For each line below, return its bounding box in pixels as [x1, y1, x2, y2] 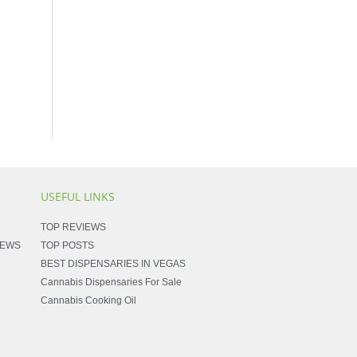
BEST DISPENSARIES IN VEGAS [41, 258, 186, 270]
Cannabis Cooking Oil [41, 295, 137, 307]
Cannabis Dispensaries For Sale [41, 277, 182, 288]
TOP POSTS [41, 240, 95, 252]
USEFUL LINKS [41, 189, 116, 205]
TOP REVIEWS [41, 222, 107, 233]
